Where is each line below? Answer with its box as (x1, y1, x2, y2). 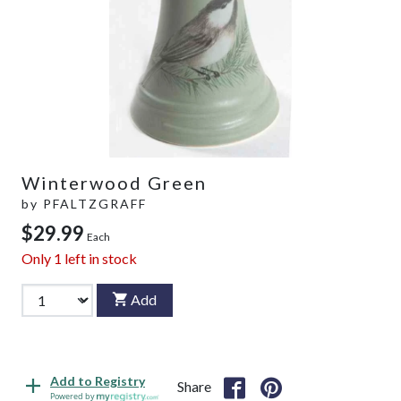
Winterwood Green (21, 171, 207, 193)
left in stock (62, 249, 137, 267)
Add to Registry (50, 373, 145, 389)
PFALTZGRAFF (43, 195, 147, 211)
